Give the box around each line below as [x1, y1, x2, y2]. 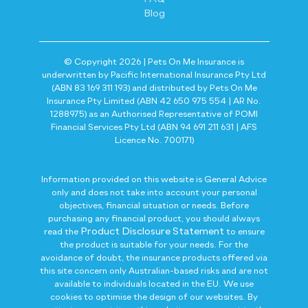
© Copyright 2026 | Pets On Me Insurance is [64, 57, 244, 67]
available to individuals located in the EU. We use [54, 279, 254, 289]
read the [43, 227, 80, 236]
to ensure [223, 227, 265, 236]
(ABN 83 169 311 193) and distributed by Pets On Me [51, 83, 257, 93]
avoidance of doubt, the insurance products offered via [41, 253, 267, 263]
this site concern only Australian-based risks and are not [40, 266, 268, 276]
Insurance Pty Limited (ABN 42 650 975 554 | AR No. [47, 96, 261, 106]
